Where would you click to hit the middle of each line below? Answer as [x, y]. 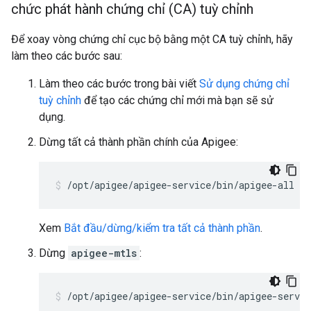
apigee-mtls [104, 253]
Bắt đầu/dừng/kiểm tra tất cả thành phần [162, 228]
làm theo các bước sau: [67, 56]
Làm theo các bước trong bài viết [119, 84]
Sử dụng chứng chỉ [244, 84]
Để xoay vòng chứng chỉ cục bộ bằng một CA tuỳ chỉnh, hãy [152, 39]
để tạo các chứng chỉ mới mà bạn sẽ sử [177, 100]
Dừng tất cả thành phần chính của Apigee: [138, 142]
